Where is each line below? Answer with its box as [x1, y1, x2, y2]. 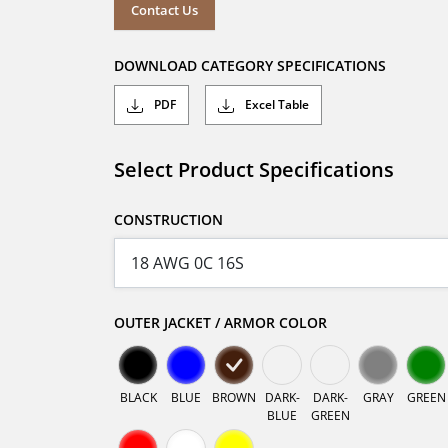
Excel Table [242, 96, 309, 114]
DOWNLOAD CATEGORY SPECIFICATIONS [114, 56, 386, 76]
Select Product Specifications [114, 156, 394, 184]
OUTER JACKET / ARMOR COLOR [114, 313, 327, 333]
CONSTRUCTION [114, 210, 223, 230]
